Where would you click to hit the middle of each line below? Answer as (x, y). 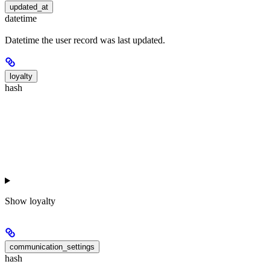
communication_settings (52, 247)
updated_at (29, 7)
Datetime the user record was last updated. (85, 40)
